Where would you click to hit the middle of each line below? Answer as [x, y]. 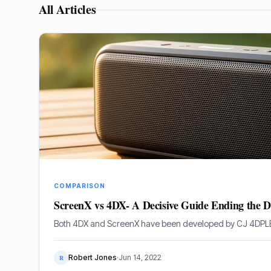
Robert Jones [93, 257]
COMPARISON [80, 186]
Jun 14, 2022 [140, 257]
